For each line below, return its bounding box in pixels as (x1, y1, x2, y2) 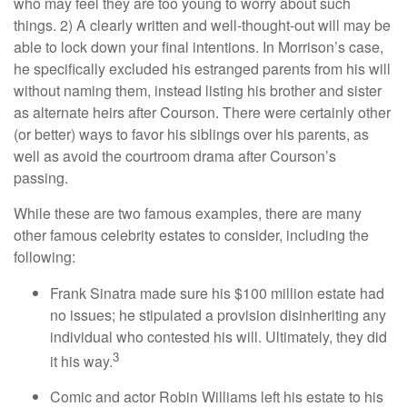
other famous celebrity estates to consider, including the (14, 223, 369, 245)
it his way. (50, 350, 113, 372)
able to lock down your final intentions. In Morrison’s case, (14, 35, 383, 57)
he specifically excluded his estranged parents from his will (14, 57, 391, 79)
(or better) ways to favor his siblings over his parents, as (14, 123, 369, 144)
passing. (14, 166, 68, 188)
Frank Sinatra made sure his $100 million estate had (50, 282, 384, 303)
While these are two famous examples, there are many (14, 202, 362, 223)
